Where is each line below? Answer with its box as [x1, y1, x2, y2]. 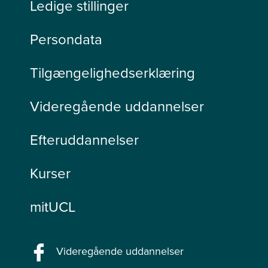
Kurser [30, 163, 71, 184]
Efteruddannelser [30, 129, 139, 150]
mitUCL [30, 196, 75, 217]
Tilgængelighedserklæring [30, 62, 195, 83]
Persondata [30, 29, 102, 50]
